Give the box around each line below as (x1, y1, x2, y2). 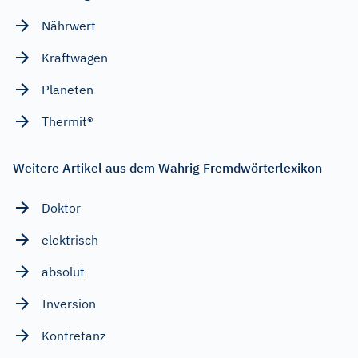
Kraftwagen (42, 49, 108, 66)
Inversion (42, 295, 96, 312)
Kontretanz (42, 327, 105, 344)
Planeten (42, 81, 93, 97)
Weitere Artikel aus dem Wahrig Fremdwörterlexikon (13, 159, 322, 176)
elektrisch (42, 231, 98, 248)
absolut (42, 263, 85, 280)
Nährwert (42, 17, 96, 34)
